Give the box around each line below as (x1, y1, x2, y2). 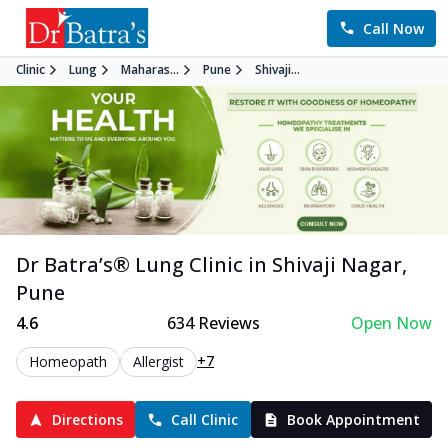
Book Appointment (286, 410, 420, 430)
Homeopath (29, 352, 107, 372)
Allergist (133, 352, 184, 372)
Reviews (193, 312, 260, 335)
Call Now (363, 18, 424, 38)
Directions (52, 410, 124, 430)
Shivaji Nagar (272, 251, 402, 279)
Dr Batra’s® (16, 251, 135, 279)
